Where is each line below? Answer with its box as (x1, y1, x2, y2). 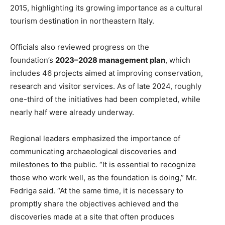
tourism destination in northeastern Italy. (10, 16, 154, 26)
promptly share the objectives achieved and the (10, 199, 179, 208)
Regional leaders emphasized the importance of (10, 134, 180, 143)
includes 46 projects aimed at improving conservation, (10, 68, 203, 78)
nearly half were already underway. (10, 107, 134, 117)
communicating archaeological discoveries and (10, 147, 176, 156)
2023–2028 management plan (55, 55, 165, 65)
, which (165, 55, 190, 65)
